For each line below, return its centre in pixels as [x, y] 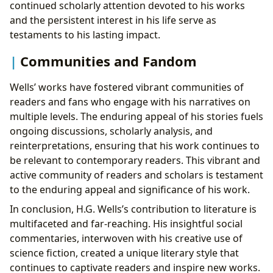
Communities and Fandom [108, 61]
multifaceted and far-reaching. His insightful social [126, 224]
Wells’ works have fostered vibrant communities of [127, 87]
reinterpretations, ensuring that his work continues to [135, 146]
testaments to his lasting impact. [85, 34]
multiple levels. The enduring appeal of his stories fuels [136, 117]
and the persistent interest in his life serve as [113, 20]
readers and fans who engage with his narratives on [130, 102]
